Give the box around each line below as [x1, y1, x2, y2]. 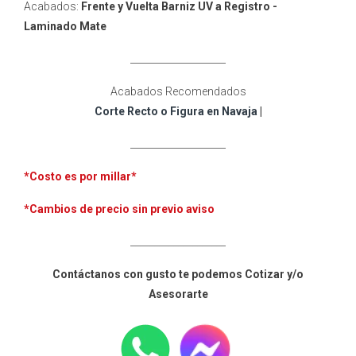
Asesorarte [148, 288, 208, 300]
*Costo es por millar [24, 170, 131, 183]
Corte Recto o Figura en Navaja [94, 105, 257, 118]
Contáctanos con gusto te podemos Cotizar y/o [52, 268, 304, 281]
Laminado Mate [24, 20, 106, 33]
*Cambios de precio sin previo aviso [24, 203, 215, 215]
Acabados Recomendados [110, 85, 246, 98]
